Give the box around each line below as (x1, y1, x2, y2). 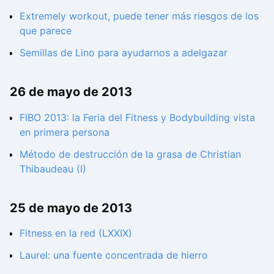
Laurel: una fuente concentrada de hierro (20, 249, 208, 262)
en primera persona (20, 125, 109, 138)
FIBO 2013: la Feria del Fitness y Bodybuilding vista (20, 111, 255, 124)
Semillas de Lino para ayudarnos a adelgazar (20, 46, 228, 59)
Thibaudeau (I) (20, 162, 86, 175)
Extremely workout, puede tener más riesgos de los (20, 10, 259, 23)
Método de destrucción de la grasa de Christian (20, 147, 241, 160)
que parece (20, 24, 72, 37)
